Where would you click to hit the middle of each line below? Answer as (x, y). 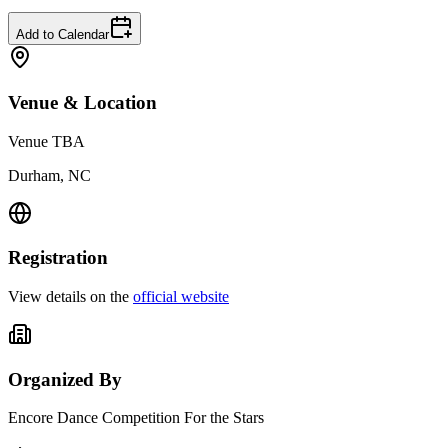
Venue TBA (46, 141)
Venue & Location (82, 102)
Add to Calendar (62, 35)
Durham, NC (49, 175)
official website (181, 296)
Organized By (65, 379)
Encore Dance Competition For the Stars (136, 418)
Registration (58, 258)
